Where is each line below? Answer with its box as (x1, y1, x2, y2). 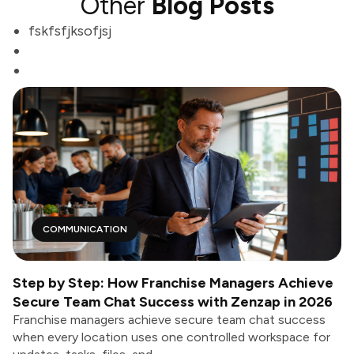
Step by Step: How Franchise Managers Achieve (13, 274, 333, 292)
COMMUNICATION (43, 224, 127, 235)
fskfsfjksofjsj (28, 22, 111, 40)
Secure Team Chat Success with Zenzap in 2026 (13, 293, 333, 311)
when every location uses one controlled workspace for (13, 330, 330, 345)
